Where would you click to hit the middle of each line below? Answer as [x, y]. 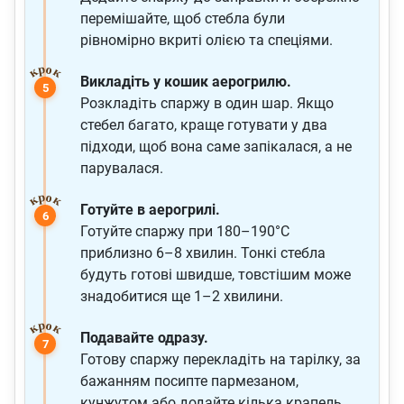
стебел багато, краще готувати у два [204, 125]
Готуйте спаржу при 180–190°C [185, 232]
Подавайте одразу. [144, 338]
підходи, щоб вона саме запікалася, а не [216, 147]
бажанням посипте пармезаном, [189, 381]
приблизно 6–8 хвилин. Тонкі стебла [203, 253]
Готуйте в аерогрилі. [150, 210]
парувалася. [122, 169]
